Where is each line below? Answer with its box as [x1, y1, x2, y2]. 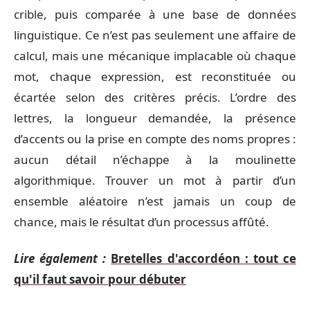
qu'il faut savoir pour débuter [14, 271, 186, 287]
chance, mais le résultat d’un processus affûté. [14, 214, 269, 230]
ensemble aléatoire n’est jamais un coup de [14, 193, 296, 209]
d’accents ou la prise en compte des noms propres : [14, 131, 296, 147]
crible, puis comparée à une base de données [14, 6, 296, 22]
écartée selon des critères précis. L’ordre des [14, 89, 296, 105]
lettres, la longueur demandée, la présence [14, 110, 296, 126]
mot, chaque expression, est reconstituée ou [14, 69, 296, 84]
